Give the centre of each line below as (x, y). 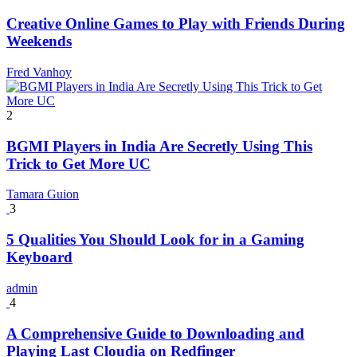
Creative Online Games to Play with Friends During (176, 24)
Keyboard (39, 257)
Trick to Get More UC (78, 163)
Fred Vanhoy (39, 72)
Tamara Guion (43, 194)
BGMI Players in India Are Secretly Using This (159, 146)
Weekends (39, 41)
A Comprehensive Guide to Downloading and (155, 333)
